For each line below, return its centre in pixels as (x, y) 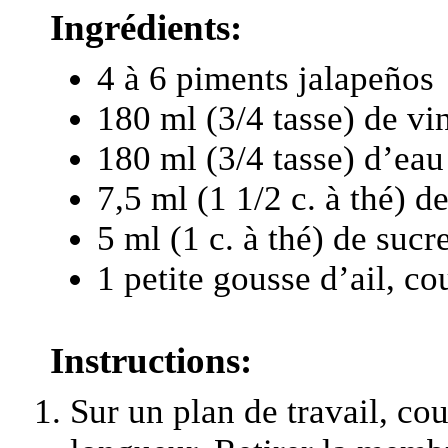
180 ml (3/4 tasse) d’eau (270, 158)
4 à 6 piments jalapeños (265, 78)
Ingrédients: (146, 27)
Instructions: (151, 360)
